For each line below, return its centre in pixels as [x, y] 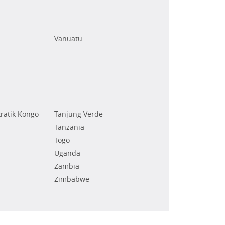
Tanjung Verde [79, 114]
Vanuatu [69, 39]
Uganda [68, 153]
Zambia [67, 166]
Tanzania [70, 127]
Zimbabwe [72, 179]
